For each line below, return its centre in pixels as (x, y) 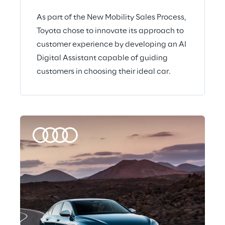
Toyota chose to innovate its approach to (110, 31)
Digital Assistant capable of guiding (102, 58)
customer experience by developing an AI (111, 44)
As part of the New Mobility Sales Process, (111, 17)
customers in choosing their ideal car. (104, 72)
